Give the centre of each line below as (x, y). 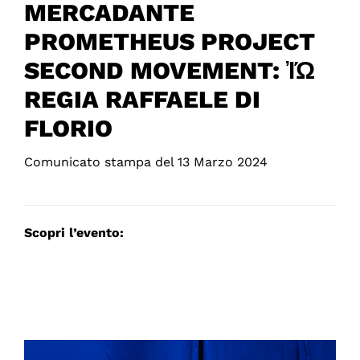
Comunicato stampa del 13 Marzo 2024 (145, 162)
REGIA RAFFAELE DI (142, 100)
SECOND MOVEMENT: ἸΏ (169, 71)
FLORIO (68, 129)
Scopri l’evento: (74, 233)
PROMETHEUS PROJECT (169, 42)
